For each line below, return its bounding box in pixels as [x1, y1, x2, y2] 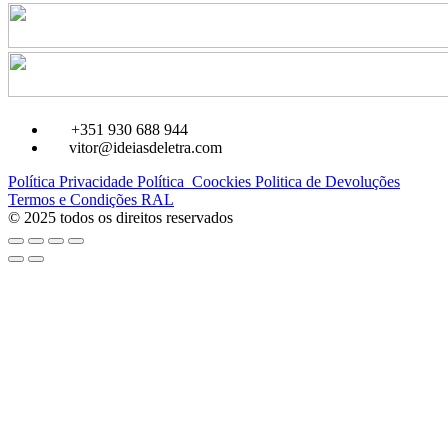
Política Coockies [137, 173, 255, 190]
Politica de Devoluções [255, 173, 400, 190]
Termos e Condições [8, 191, 141, 208]
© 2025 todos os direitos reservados [8, 209, 233, 226]
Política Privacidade [8, 173, 137, 190]
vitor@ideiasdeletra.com [69, 139, 222, 156]
